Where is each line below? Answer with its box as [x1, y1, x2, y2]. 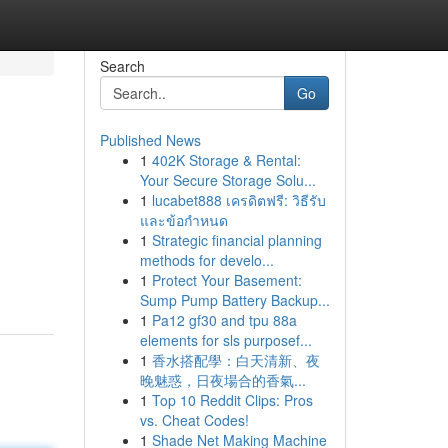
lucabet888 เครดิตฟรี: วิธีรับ [151, 190, 326, 210]
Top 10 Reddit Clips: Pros [151, 390, 313, 410]
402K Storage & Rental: [151, 150, 301, 170]
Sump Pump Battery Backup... [139, 290, 330, 310]
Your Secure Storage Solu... [139, 170, 316, 190]
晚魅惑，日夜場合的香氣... [139, 370, 306, 390]
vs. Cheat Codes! [139, 410, 249, 430]
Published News [99, 130, 201, 150]
